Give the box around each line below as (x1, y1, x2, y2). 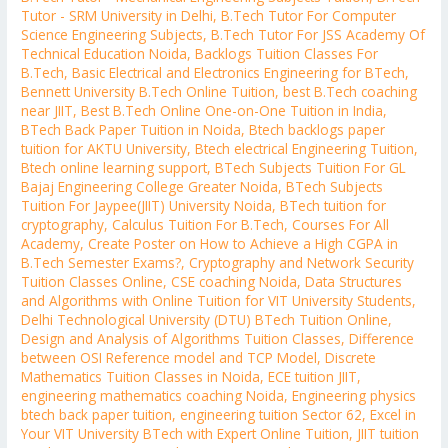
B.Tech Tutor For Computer (221, 6, 397, 26)
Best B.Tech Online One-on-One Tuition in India (81, 101, 384, 121)
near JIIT (21, 101, 74, 121)
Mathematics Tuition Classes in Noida (21, 367, 261, 387)
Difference (349, 329, 415, 349)
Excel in (370, 405, 417, 425)
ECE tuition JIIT (268, 367, 358, 387)
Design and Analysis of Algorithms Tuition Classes (21, 329, 342, 349)
